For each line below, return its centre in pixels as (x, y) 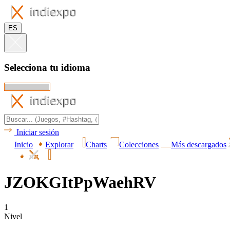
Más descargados (199, 145)
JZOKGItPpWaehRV (80, 182)
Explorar (59, 145)
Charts (96, 145)
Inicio (24, 145)
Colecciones (139, 145)
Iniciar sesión (38, 132)
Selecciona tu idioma (47, 67)
